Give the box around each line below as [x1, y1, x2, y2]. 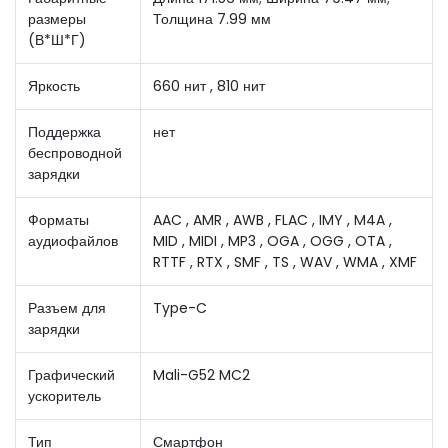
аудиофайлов [28, 230, 118, 251]
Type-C [153, 297, 207, 318]
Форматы [28, 209, 89, 230]
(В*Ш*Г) [28, 29, 86, 50]
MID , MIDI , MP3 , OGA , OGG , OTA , [153, 230, 392, 251]
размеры [28, 8, 86, 29]
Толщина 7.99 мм [153, 8, 271, 29]
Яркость [28, 75, 80, 96]
